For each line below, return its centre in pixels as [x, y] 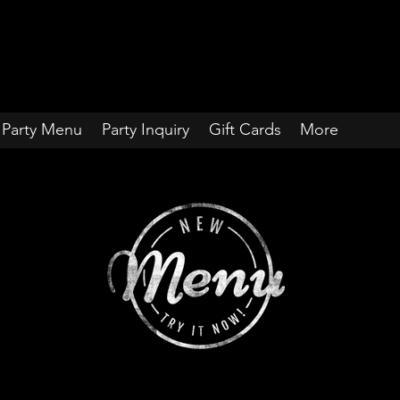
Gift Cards [245, 129]
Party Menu [42, 129]
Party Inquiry [146, 129]
